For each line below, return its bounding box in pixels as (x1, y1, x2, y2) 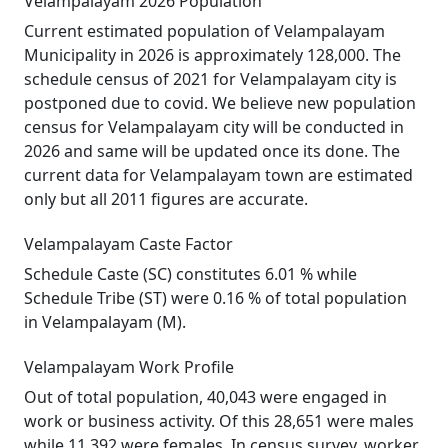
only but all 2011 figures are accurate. (24, 188, 308, 210)
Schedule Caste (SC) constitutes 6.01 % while (24, 263, 357, 285)
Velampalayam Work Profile (24, 356, 234, 378)
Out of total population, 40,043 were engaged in (24, 386, 387, 408)
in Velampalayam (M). (24, 311, 186, 333)
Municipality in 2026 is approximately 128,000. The (24, 44, 401, 66)
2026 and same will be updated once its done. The (24, 140, 400, 162)
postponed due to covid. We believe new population (24, 92, 416, 114)
